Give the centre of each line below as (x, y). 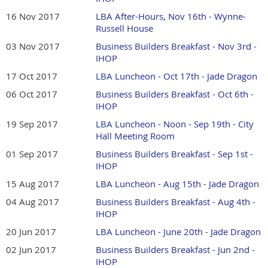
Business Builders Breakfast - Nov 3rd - (176, 46)
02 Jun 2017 (31, 250)
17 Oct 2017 (32, 76)
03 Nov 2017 (33, 46)
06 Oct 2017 (32, 94)
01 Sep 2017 (32, 154)
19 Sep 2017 (32, 124)
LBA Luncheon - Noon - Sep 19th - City (175, 124)
